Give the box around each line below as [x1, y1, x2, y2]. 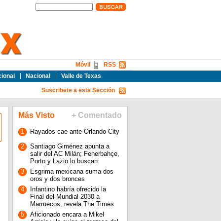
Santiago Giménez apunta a [30, 143, 110, 150]
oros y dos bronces [30, 175, 85, 183]
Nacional [25, 73, 50, 79]
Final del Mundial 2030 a [30, 193, 100, 200]
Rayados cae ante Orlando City [30, 128, 119, 135]
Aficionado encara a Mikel [30, 211, 104, 218]
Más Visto [18, 111, 55, 119]
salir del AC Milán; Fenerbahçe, [30, 150, 119, 157]
